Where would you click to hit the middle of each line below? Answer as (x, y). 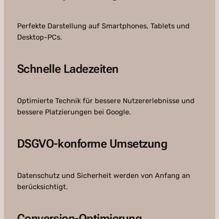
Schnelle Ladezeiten (68, 69)
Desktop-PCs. (39, 37)
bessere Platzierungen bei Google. (74, 112)
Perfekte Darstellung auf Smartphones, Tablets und (103, 26)
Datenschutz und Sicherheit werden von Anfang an (103, 176)
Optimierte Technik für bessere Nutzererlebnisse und (106, 101)
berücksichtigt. (42, 187)
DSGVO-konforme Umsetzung (92, 144)
